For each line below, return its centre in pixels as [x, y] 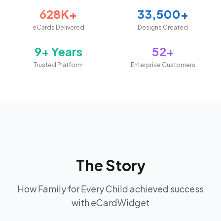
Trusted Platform [58, 65]
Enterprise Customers [163, 65]
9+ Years [58, 51]
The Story [110, 165]
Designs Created [163, 27]
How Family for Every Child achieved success [110, 188]
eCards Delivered [58, 27]
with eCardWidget [110, 202]
